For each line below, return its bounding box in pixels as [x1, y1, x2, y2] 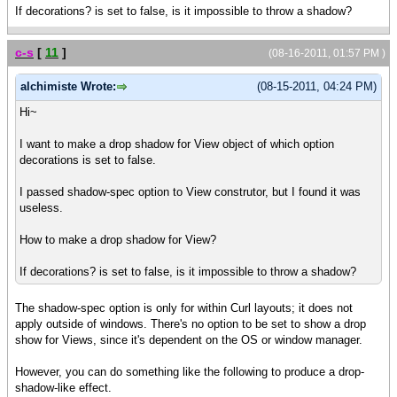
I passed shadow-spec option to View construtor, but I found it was [19, 184, 361, 198]
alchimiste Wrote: [20, 80, 116, 94]
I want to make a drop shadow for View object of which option [19, 136, 334, 151]
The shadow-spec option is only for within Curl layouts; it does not [15, 300, 353, 315]
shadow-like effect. [15, 380, 112, 394]
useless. [19, 200, 63, 214]
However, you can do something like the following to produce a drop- [15, 364, 364, 378]
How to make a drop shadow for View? [19, 232, 216, 246]
